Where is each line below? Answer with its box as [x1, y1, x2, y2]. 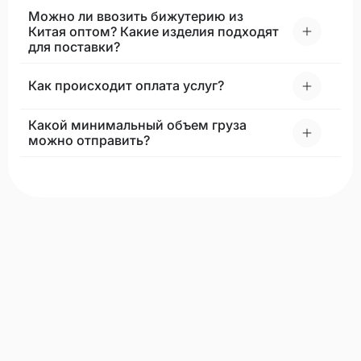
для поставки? [28, 38, 120, 55]
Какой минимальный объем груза [28, 116, 247, 133]
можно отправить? [28, 131, 150, 148]
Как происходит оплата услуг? [28, 77, 224, 94]
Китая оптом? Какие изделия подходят [28, 23, 279, 39]
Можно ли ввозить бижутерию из [28, 7, 243, 24]
